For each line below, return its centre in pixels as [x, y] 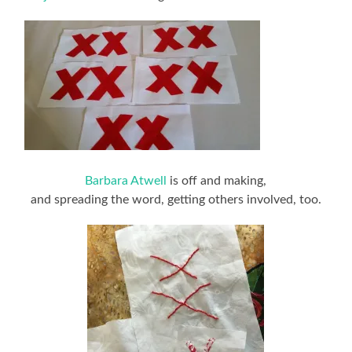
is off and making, [217, 180]
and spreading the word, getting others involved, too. [176, 199]
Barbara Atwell [126, 180]
